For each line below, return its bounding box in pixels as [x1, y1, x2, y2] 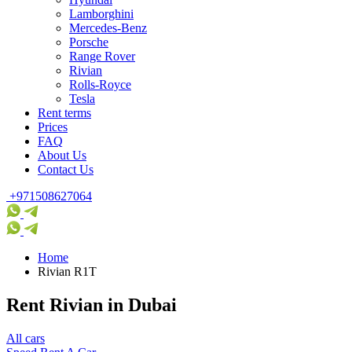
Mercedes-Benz [69, 21, 147, 35]
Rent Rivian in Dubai [6, 294, 177, 315]
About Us [38, 148, 86, 162]
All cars [6, 331, 45, 345]
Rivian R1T [38, 265, 97, 278]
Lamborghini [69, 7, 134, 20]
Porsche [69, 35, 108, 49]
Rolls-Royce [69, 78, 131, 91]
